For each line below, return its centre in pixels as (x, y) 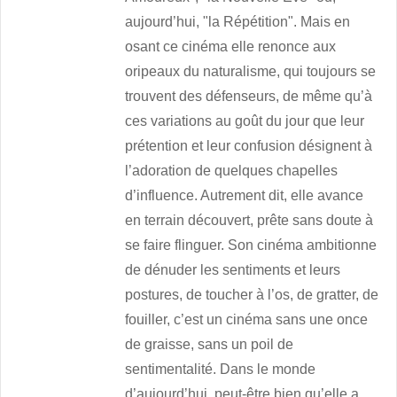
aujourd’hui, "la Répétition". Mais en (238, 22)
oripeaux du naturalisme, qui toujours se (251, 72)
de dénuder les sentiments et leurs (233, 270)
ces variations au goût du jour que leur (245, 121)
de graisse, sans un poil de (210, 345)
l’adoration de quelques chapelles (232, 171)
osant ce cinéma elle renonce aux (231, 47)
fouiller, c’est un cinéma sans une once (247, 320)
